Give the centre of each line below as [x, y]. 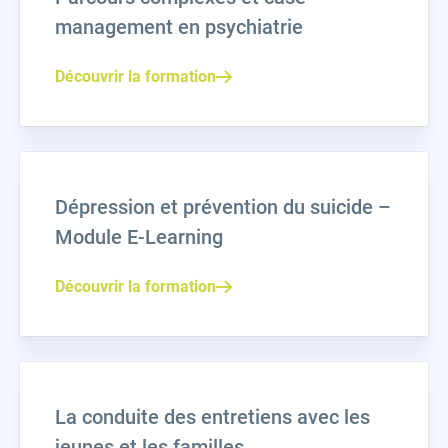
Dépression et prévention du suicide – [223, 207]
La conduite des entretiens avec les [212, 417]
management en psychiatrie [179, 27]
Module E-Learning [139, 237]
